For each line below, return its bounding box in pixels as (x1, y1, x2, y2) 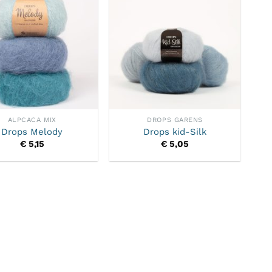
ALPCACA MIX (7, 116, 56, 124)
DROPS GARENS (147, 116, 203, 124)
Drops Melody (1, 126, 63, 137)
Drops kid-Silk (143, 126, 207, 137)
